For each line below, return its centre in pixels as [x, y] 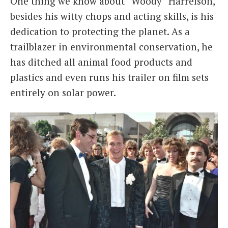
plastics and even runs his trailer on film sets [109, 77]
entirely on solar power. [63, 93]
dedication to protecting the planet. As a [100, 32]
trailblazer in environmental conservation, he [111, 47]
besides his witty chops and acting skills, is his [112, 16]
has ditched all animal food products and [101, 62]
